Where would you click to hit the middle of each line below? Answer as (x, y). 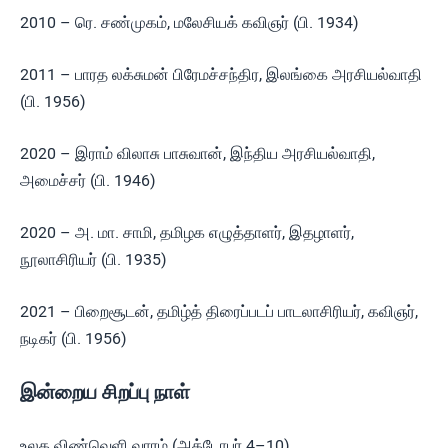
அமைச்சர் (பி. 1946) (88, 180)
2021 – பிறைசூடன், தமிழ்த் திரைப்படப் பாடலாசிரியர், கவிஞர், (219, 311)
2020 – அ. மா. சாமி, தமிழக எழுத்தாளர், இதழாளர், (187, 232)
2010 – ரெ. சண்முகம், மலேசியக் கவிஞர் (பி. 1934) (189, 22)
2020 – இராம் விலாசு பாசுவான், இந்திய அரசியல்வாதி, (197, 153)
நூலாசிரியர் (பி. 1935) (93, 259)
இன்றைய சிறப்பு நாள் (105, 392)
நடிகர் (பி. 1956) (73, 338)
